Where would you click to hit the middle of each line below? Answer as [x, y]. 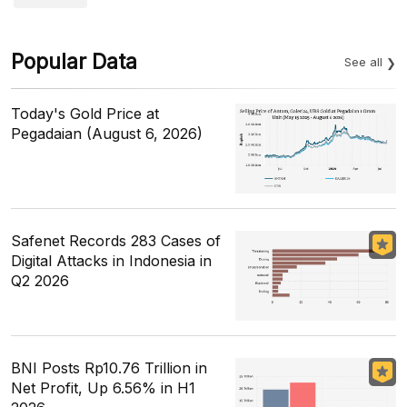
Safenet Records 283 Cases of [116, 241]
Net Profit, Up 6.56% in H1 [103, 388]
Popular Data [74, 62]
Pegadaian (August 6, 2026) [107, 134]
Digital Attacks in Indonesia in [111, 261]
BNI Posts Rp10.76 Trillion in [109, 368]
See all [363, 62]
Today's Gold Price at [85, 114]
